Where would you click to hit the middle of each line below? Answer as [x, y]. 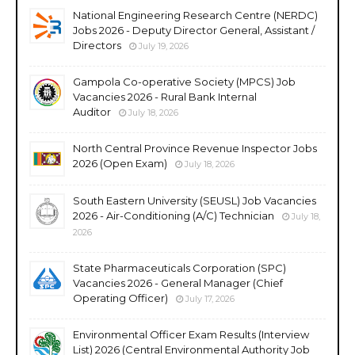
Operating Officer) [120, 298]
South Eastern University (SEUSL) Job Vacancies [195, 200]
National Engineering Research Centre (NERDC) [195, 15]
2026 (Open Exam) [120, 163]
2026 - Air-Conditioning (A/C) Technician [174, 215]
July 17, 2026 [210, 298]
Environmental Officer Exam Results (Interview [191, 334]
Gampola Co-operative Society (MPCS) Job [184, 81]
